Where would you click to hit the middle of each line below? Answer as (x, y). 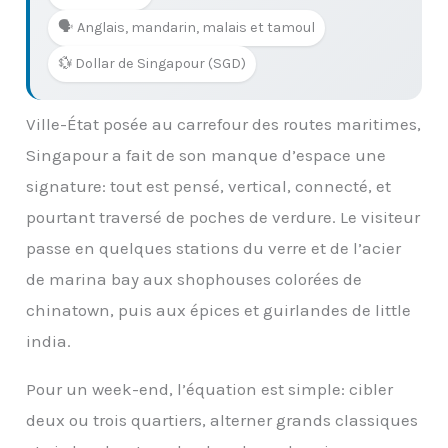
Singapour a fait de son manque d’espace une (206, 154)
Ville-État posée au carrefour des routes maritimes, (224, 123)
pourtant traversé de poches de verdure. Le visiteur (223, 216)
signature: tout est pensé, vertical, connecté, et (209, 185)
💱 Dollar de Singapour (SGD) (152, 64)
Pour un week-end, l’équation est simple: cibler (210, 388)
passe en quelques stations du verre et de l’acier (214, 247)
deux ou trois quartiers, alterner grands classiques (222, 419)
